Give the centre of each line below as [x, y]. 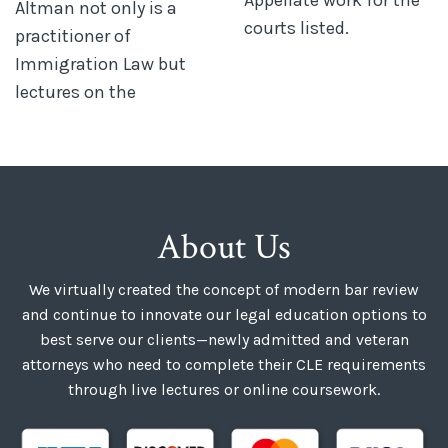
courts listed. [296, 27]
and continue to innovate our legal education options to [224, 314]
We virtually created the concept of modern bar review [224, 289]
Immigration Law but [100, 63]
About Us [224, 247]
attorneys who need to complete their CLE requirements [224, 364]
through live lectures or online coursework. [224, 389]
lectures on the [75, 91]
